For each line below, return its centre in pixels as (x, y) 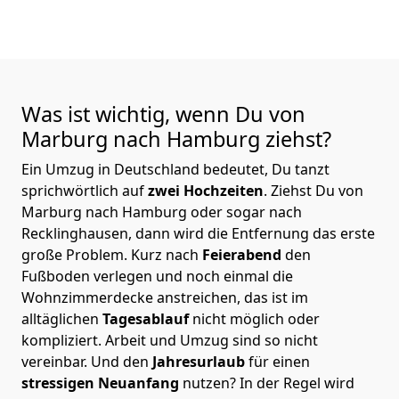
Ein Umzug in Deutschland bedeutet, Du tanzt (175, 169)
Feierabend (244, 254)
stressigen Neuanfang (102, 383)
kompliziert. (63, 340)
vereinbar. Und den (87, 361)
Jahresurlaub (200, 361)
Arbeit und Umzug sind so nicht (212, 340)
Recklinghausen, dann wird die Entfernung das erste (198, 233)
